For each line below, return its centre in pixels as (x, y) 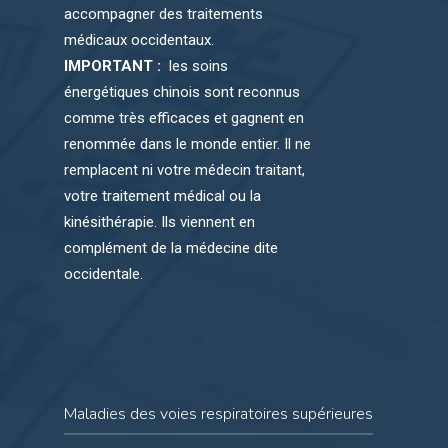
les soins (197, 65)
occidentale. (104, 273)
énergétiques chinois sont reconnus (182, 91)
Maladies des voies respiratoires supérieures (219, 413)
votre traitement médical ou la (163, 195)
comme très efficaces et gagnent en (184, 117)
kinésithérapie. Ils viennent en (160, 221)
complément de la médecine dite (171, 247)
